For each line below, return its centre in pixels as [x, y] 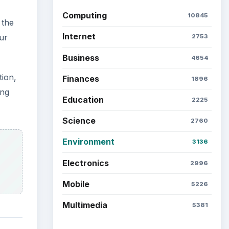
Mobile [76, 184]
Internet [79, 37]
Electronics [85, 163]
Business [81, 58]
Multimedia [85, 205]
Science [79, 121]
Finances [81, 78]
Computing [84, 16]
